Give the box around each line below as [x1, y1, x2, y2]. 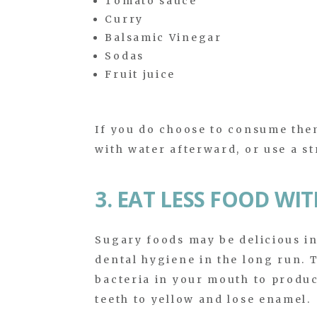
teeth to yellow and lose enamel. [95, 292, 311, 306]
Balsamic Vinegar [105, 30, 222, 44]
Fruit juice [105, 67, 176, 81]
